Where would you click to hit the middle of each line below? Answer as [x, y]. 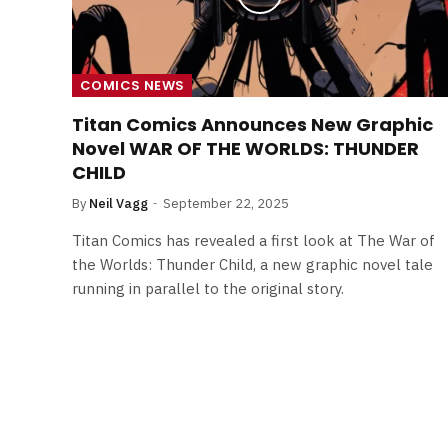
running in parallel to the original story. [208, 288]
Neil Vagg [118, 203]
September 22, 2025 [226, 203]
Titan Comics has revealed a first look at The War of [253, 240]
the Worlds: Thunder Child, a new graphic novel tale [252, 264]
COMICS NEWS [132, 85]
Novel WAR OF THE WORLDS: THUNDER [245, 148]
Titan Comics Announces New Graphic [252, 124]
